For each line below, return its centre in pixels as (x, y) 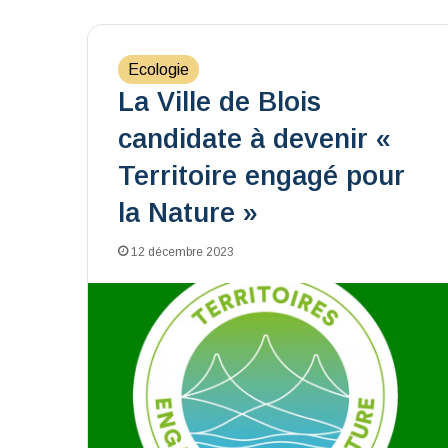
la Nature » (188, 213)
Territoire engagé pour (261, 176)
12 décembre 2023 (182, 252)
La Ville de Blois (219, 102)
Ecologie (158, 69)
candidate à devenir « (254, 139)
